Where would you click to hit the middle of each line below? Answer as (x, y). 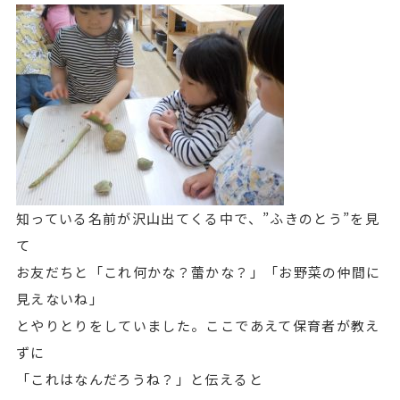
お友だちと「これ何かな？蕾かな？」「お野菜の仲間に (198, 272)
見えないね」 (60, 299)
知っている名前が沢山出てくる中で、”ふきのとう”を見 (198, 218)
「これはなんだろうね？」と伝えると (139, 379)
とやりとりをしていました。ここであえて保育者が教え (198, 325)
